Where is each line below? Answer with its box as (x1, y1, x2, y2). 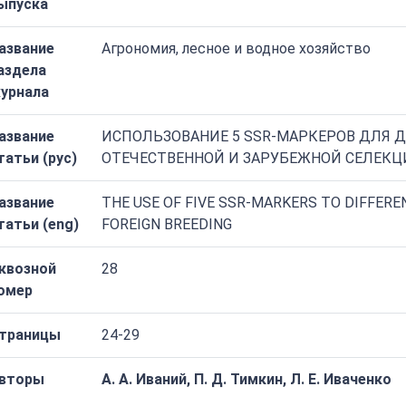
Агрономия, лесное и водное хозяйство (101, 40, 371, 57)
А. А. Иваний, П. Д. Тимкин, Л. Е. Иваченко (101, 371, 391, 388)
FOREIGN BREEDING (101, 216, 232, 233)
